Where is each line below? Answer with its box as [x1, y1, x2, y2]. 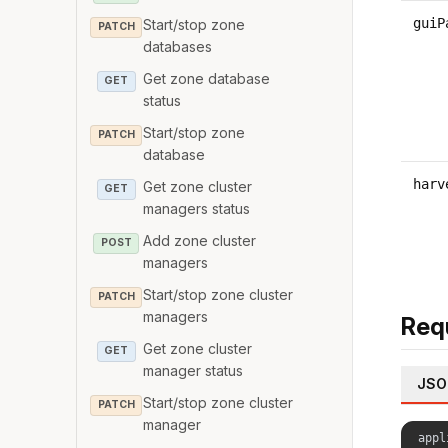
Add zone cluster [143, 232, 257, 250]
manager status [143, 362, 244, 380]
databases [143, 38, 213, 56]
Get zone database [143, 70, 271, 88]
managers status [143, 200, 251, 218]
